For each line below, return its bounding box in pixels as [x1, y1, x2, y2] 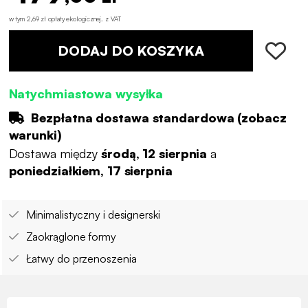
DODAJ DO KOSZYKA [57, 41, 204, 59]
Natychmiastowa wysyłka [8, 85, 164, 101]
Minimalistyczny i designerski [25, 208, 160, 222]
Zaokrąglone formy [25, 230, 116, 244]
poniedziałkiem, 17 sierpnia [8, 163, 173, 179]
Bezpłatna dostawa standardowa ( [27, 109, 242, 125]
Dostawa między [8, 146, 101, 162]
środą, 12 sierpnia [101, 146, 208, 162]
